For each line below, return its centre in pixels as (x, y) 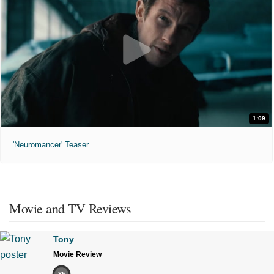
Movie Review (77, 254)
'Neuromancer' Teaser (51, 144)
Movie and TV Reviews (70, 208)
